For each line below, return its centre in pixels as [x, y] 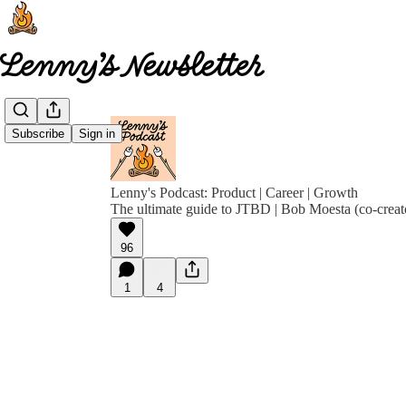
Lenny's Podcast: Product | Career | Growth [234, 193]
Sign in [97, 134]
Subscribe [38, 134]
